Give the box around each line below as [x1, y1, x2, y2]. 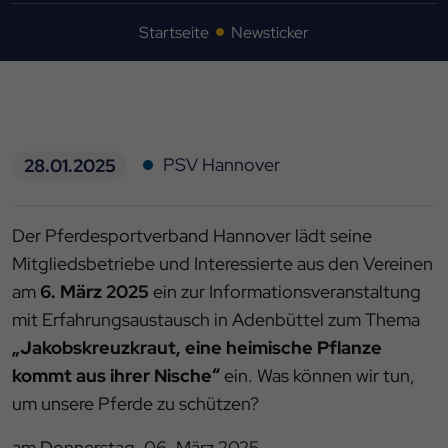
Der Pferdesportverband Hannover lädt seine [12, 224, 372, 248]
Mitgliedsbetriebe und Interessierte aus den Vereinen [12, 252, 433, 276]
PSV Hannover [163, 152, 281, 176]
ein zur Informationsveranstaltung [149, 280, 421, 304]
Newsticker [231, 21, 309, 43]
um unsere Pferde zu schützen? [12, 392, 259, 416]
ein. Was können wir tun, [220, 364, 415, 388]
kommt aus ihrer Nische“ [12, 364, 220, 388]
